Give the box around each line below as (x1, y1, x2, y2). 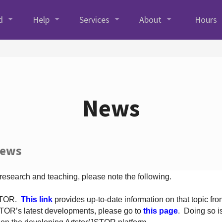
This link (20, 195, 53, 204)
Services (79, 14, 110, 25)
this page (143, 206, 178, 215)
